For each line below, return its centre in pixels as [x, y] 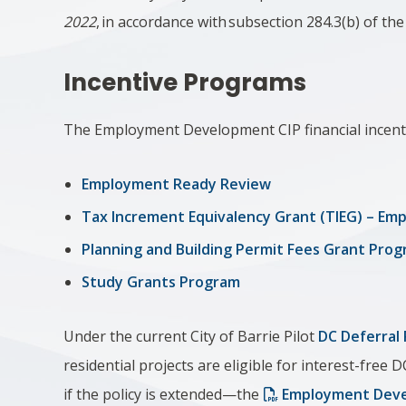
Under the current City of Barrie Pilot [191, 336]
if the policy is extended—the [164, 394]
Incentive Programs [185, 82]
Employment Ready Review [177, 184]
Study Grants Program [161, 282]
